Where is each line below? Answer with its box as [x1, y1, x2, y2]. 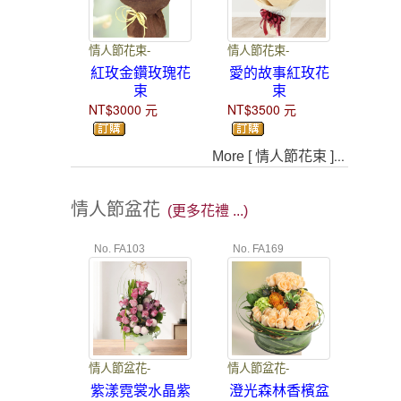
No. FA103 [89, 242, 145, 255]
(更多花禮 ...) [167, 202, 248, 218]
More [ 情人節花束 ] [212, 148, 334, 164]
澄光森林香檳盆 [228, 382, 329, 398]
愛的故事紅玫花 [228, 64, 329, 81]
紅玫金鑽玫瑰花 [90, 64, 191, 81]
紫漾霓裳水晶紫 [90, 382, 191, 398]
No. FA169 [227, 242, 284, 255]
